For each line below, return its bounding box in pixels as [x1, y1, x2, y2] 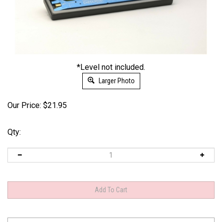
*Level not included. [77, 62, 145, 72]
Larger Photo [97, 76, 135, 85]
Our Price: [7, 100, 41, 110]
